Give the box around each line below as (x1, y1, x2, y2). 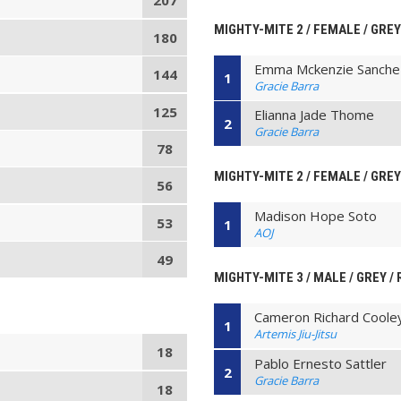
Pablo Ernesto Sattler (254, 354, 388, 372)
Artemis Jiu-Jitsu (254, 326, 337, 343)
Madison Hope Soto (254, 207, 378, 226)
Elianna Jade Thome (254, 106, 375, 124)
